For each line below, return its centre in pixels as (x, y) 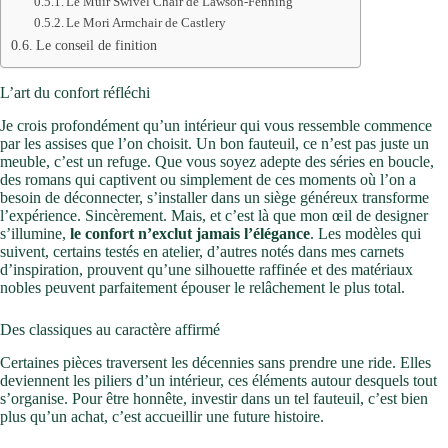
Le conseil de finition (96, 45)
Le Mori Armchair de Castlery (146, 23)
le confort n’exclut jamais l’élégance (190, 233)
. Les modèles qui (365, 233)
